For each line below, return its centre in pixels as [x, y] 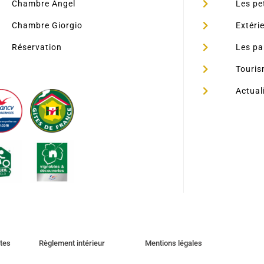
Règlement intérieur [72, 243]
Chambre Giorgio [47, 25]
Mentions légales [173, 243]
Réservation [37, 47]
